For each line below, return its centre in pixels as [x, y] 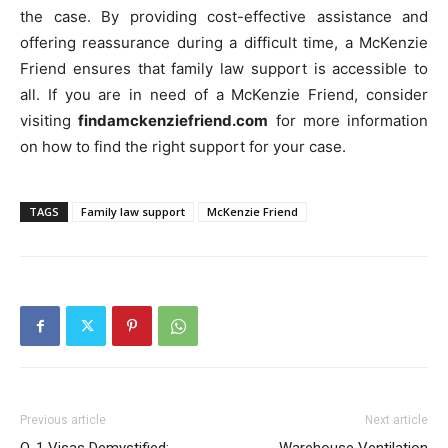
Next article [396, 420]
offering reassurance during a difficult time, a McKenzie [224, 43]
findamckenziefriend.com [173, 121]
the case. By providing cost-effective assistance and [224, 17]
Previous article [63, 420]
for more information [348, 121]
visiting [49, 121]
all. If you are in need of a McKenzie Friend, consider [224, 95]
